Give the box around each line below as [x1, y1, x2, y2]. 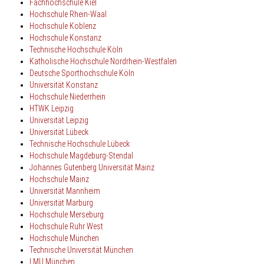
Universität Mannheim [29, 186, 100, 196]
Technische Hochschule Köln [29, 44, 123, 54]
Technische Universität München [29, 245, 133, 255]
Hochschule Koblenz [29, 21, 96, 31]
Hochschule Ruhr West [29, 221, 103, 231]
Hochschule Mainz [29, 174, 89, 184]
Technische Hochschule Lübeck [29, 138, 130, 148]
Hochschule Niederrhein [29, 91, 105, 101]
